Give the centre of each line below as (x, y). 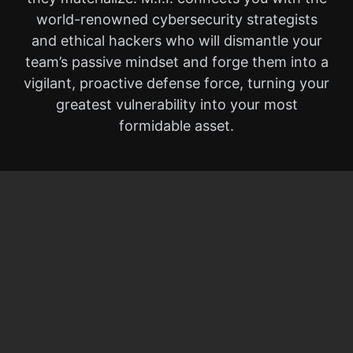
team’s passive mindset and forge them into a (176, 62)
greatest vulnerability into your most (176, 104)
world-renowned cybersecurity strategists (176, 19)
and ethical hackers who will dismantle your (176, 41)
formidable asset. (176, 126)
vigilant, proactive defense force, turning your (176, 83)
